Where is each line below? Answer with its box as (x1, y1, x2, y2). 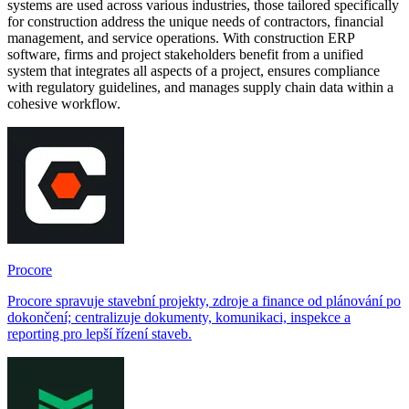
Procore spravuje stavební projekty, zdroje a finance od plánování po (7, 292, 401, 309)
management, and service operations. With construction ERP (7, 29, 354, 46)
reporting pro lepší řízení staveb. (7, 325, 192, 341)
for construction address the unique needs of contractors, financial (7, 13, 383, 29)
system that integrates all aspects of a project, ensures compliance (7, 62, 380, 79)
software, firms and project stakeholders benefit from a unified (7, 46, 363, 62)
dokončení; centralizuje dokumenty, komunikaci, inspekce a (7, 309, 351, 325)
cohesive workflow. (7, 95, 121, 111)
